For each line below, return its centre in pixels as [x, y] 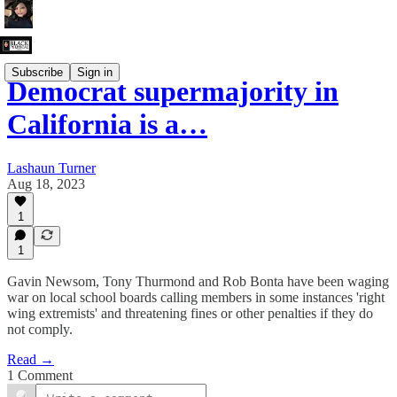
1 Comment [40, 375]
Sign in [95, 72]
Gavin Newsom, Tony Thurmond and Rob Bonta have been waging [198, 281]
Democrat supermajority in [173, 92]
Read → [31, 359]
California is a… [107, 125]
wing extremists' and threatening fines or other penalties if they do [190, 313]
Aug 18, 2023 [46, 183]
